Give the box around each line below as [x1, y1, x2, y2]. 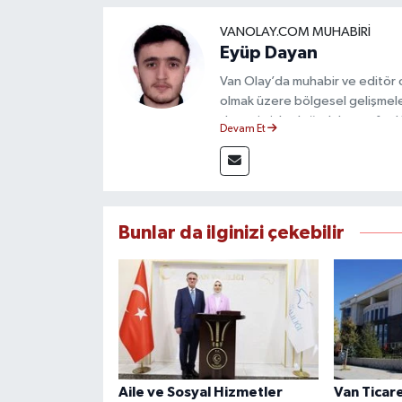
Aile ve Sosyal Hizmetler [118, 384, 283, 399]
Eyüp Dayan [219, 44, 318, 63]
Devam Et [219, 124, 267, 135]
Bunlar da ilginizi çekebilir [118, 223, 345, 243]
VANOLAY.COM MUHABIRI [219, 25, 371, 39]
